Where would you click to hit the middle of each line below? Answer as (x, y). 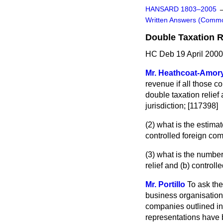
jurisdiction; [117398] (182, 106)
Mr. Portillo (165, 184)
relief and (163, 166)
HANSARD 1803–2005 (181, 9)
